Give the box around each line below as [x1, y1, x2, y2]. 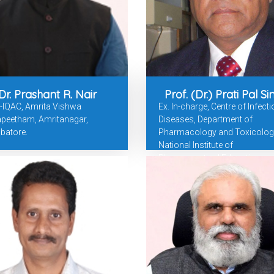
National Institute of [158, 140, 233, 150]
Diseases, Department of [158, 114, 253, 125]
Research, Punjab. [158, 166, 228, 176]
